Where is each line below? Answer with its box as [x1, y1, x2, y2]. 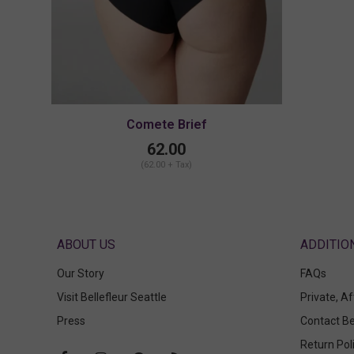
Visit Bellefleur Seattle [57, 291, 167, 304]
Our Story [57, 267, 104, 281]
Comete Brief [126, 117, 207, 133]
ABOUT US [57, 237, 115, 253]
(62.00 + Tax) [141, 160, 193, 171]
